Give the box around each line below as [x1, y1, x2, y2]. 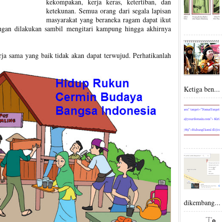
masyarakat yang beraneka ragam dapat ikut [46, 15, 171, 24]
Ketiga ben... [184, 84, 221, 94]
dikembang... [184, 198, 221, 208]
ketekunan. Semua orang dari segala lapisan [46, 6, 171, 15]
